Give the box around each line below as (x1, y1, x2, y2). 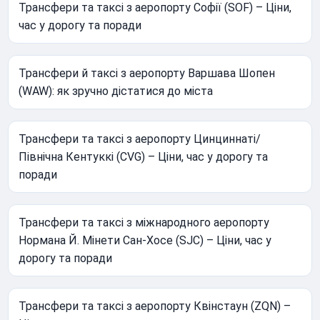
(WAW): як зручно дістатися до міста (19, 84, 214, 98)
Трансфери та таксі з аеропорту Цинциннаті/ (19, 131, 261, 146)
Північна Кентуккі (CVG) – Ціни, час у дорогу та (19, 149, 269, 164)
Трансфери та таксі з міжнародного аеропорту (19, 215, 270, 229)
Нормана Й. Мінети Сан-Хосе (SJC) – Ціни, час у (19, 233, 272, 247)
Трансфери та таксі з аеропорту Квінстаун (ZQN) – (19, 299, 291, 313)
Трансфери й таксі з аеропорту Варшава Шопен (19, 66, 276, 80)
